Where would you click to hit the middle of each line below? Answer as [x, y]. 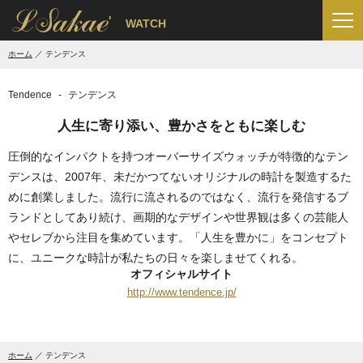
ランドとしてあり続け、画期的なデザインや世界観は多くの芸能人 [178, 217]
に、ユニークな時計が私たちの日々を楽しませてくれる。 [156, 258]
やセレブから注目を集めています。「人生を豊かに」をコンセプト [178, 237]
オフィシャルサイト [181, 274]
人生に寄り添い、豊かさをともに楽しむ [181, 126]
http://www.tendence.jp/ [181, 292]
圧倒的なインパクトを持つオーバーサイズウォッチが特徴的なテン [178, 156]
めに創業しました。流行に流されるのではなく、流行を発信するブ [178, 197]
